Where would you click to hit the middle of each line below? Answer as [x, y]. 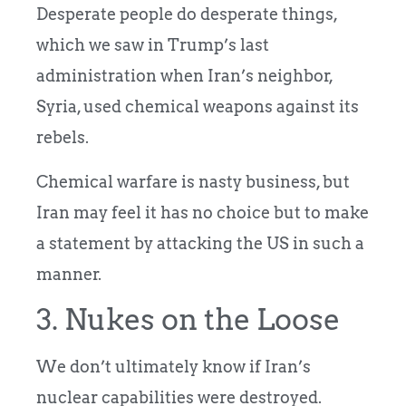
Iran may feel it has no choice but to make [203, 212]
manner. [69, 274]
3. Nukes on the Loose [188, 320]
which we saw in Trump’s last [153, 45]
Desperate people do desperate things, [187, 14]
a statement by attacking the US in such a [200, 243]
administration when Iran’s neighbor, [184, 76]
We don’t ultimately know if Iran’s [174, 367]
